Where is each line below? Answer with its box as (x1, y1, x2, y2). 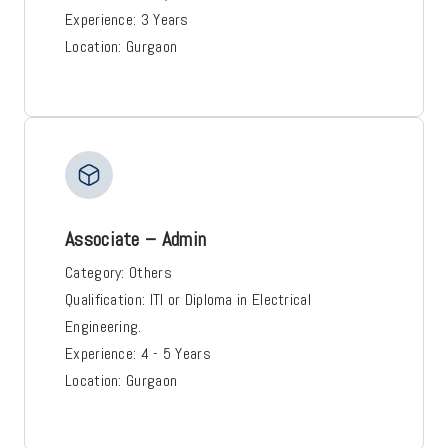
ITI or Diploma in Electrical (149, 288, 311, 310)
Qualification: (65, 288, 146, 310)
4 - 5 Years (140, 342, 211, 364)
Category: (65, 261, 125, 283)
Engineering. (65, 315, 142, 337)
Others (129, 261, 172, 283)
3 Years (140, 8, 189, 30)
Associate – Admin (65, 225, 207, 252)
